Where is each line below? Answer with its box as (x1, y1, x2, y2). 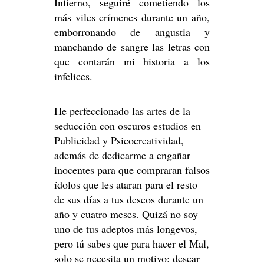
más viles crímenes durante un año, (54, 10, 210, 24)
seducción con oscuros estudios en (54, 118, 201, 133)
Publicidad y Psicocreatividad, (54, 133, 184, 147)
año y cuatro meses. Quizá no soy (54, 207, 198, 221)
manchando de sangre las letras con (54, 39, 210, 54)
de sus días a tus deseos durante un (54, 192, 203, 206)
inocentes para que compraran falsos (54, 163, 210, 177)
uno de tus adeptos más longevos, (54, 222, 197, 236)
